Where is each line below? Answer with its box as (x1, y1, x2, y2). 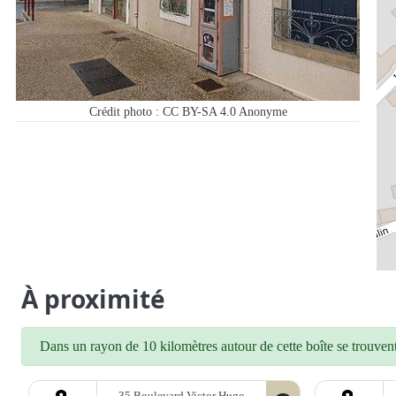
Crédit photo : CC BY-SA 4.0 (88, 104, 239, 119)
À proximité (21, 282, 165, 316)
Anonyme (238, 104, 287, 119)
